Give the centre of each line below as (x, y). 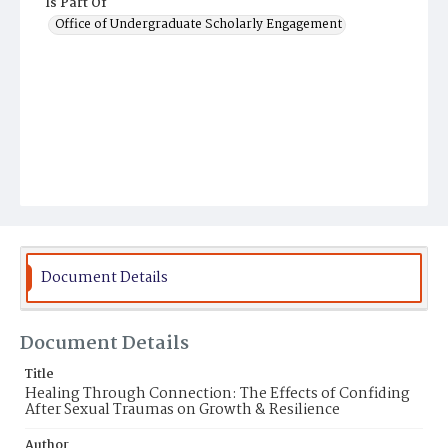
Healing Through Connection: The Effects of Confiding (217, 394)
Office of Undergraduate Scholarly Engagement (198, 24)
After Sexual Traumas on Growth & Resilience (182, 410)
